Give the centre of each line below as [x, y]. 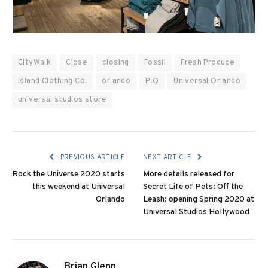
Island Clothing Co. [53, 82]
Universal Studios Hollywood [196, 212]
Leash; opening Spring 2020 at [199, 200]
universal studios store [62, 100]
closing [116, 63]
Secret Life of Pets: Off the [193, 187]
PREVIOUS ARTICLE [92, 158]
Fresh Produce [208, 63]
